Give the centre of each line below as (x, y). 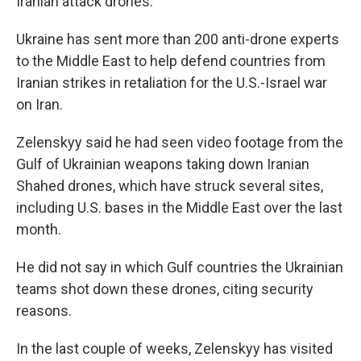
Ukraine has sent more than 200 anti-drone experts (178, 39)
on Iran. (39, 105)
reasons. (44, 311)
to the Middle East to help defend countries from (171, 61)
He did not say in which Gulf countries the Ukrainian (180, 268)
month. (39, 230)
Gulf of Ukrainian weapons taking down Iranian (163, 164)
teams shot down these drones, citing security (165, 289)
